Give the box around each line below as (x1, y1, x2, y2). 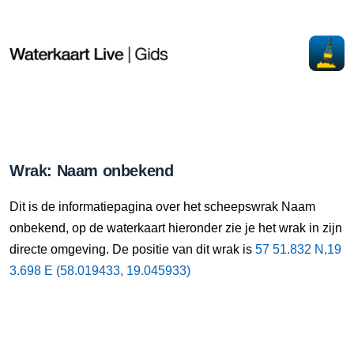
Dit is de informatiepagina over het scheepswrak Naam (9, 200, 315, 213)
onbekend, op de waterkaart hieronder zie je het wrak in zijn (9, 221, 342, 235)
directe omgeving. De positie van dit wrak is (9, 243, 255, 256)
